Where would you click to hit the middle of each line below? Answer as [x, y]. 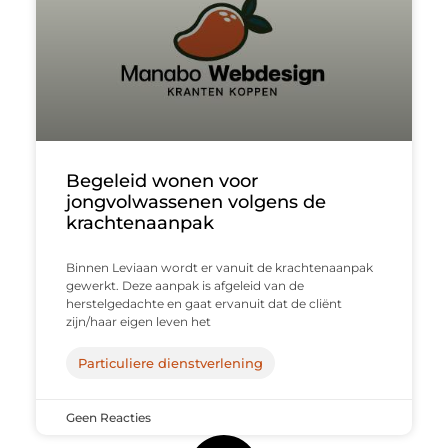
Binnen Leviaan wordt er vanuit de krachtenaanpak [219, 267]
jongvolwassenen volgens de [195, 201]
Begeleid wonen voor [161, 180]
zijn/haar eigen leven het [138, 321]
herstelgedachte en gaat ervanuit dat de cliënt [203, 303]
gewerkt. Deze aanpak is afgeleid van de [184, 285]
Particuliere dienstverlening [170, 362]
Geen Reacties [108, 417]
